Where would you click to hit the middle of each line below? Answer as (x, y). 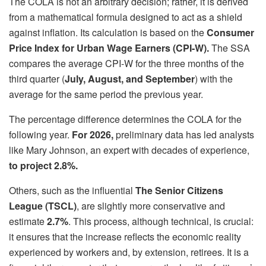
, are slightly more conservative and (151, 206)
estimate (28, 221)
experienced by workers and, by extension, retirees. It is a (129, 252)
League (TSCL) (43, 206)
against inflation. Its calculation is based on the (108, 33)
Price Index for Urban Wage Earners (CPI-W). (109, 48)
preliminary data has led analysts (184, 135)
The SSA (229, 48)
